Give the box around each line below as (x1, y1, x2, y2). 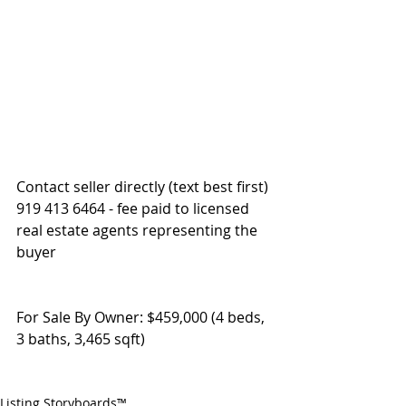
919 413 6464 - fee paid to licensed (16, 198, 253, 218)
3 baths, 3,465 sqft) (16, 328, 145, 349)
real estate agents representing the (16, 219, 261, 240)
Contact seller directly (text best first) (16, 176, 272, 197)
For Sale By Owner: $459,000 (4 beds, (16, 306, 268, 327)
